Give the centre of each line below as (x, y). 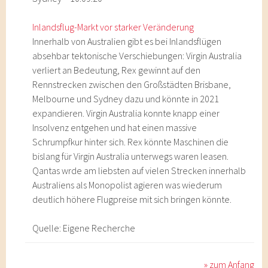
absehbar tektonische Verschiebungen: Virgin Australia (137, 56)
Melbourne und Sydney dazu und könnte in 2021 (126, 99)
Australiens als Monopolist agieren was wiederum (127, 185)
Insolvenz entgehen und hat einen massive (115, 127)
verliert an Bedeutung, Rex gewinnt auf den (117, 70)
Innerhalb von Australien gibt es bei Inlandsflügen (127, 41)
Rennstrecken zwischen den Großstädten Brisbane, (132, 84)
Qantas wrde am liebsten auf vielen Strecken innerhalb (139, 170)
